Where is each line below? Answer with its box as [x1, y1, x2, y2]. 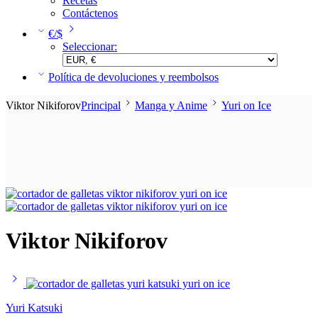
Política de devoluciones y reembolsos [48, 71, 219, 83]
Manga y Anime [135, 99, 207, 111]
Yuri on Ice [221, 99, 271, 111]
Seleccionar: [62, 40, 117, 53]
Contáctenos [62, 7, 118, 19]
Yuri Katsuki [6, 301, 62, 314]
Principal [81, 99, 121, 111]
